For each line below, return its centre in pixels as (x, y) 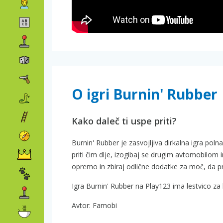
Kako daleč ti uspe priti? (124, 121)
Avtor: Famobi (94, 205)
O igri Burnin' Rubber (145, 94)
